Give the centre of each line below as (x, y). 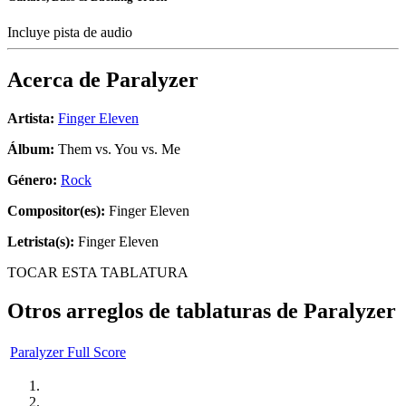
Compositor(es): (56, 211)
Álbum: (31, 150)
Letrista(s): (41, 242)
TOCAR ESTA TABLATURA (98, 273)
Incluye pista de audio (72, 33)
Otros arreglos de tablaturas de (155, 311)
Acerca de (57, 80)
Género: (34, 180)
